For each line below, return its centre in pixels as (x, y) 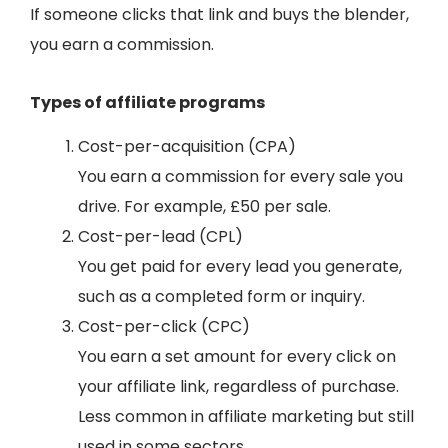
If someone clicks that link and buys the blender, (219, 14)
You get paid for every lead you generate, (240, 267)
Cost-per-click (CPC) (164, 327)
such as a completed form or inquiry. (221, 297)
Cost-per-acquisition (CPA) (187, 147)
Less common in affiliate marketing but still (246, 417)
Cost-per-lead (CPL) (160, 237)
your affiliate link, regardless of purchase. (238, 387)
